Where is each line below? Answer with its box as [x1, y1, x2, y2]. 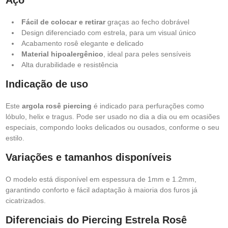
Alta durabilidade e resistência [21, 61, 118, 69]
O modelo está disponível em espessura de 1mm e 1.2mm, [6, 175, 196, 183]
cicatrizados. [6, 196, 46, 205]
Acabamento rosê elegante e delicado [21, 39, 144, 47]
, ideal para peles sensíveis [103, 50, 191, 58]
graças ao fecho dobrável [105, 18, 189, 26]
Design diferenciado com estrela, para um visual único [21, 28, 196, 37]
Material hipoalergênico [21, 50, 103, 58]
